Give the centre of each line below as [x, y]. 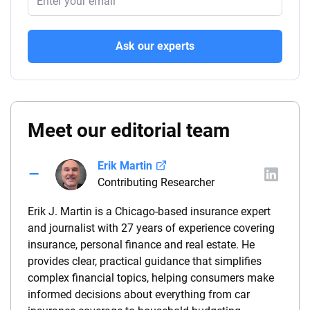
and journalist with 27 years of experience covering [151, 228]
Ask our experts [155, 46]
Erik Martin [125, 166]
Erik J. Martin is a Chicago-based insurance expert [149, 212]
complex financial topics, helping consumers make [151, 278]
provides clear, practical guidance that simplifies [145, 262]
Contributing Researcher [156, 183]
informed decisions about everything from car [139, 295]
